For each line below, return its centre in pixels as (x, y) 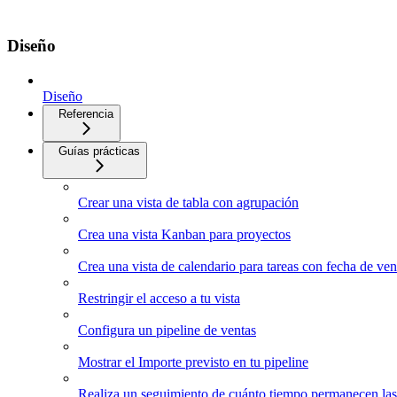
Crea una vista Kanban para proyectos (184, 234)
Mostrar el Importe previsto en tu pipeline (193, 362)
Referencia (86, 113)
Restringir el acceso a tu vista (159, 298)
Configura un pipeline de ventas (167, 330)
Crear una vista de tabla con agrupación (188, 202)
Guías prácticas (99, 151)
